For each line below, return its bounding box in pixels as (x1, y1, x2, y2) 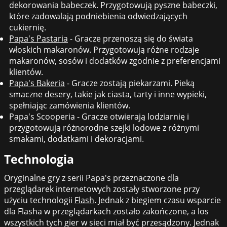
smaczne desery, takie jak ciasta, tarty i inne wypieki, (9, 89, 207, 100)
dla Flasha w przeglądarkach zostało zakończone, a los (4, 205, 209, 217)
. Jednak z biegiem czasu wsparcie (94, 194, 221, 206)
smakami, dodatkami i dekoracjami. (9, 133, 144, 145)
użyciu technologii (4, 194, 74, 206)
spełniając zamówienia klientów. (9, 100, 130, 111)
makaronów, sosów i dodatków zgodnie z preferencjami (9, 55, 220, 67)
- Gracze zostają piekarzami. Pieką (65, 78, 195, 89)
